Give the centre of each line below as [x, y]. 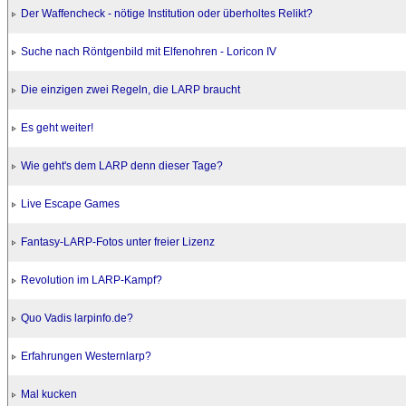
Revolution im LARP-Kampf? [92, 280]
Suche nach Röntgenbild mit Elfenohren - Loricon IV [149, 52]
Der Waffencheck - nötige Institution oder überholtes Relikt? [167, 14]
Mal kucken [49, 394]
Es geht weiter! [57, 128]
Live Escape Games [70, 204]
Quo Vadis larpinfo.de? [77, 318]
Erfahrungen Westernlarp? [86, 356]
